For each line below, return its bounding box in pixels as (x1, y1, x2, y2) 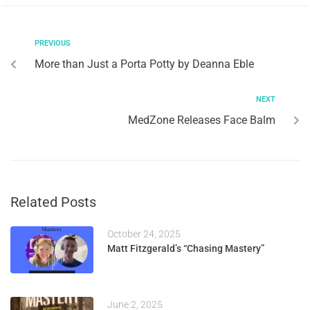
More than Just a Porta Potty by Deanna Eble (35, 57, 254, 71)
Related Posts (10, 193, 96, 210)
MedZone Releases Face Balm (128, 113, 275, 127)
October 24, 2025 (107, 228, 181, 239)
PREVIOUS (35, 38, 71, 48)
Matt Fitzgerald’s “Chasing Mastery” (107, 242, 264, 254)
